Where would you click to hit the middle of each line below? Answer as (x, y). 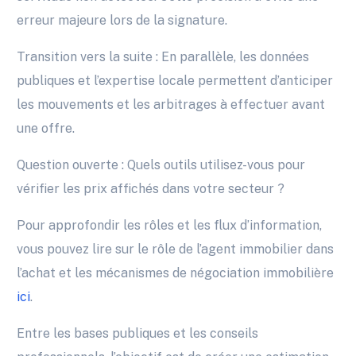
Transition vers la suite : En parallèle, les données (163, 57)
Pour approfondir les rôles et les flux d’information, (170, 226)
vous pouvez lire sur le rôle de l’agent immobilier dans (176, 250)
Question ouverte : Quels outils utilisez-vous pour (161, 165)
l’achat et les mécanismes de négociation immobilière (176, 273)
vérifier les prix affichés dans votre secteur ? (151, 189)
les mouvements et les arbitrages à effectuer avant (171, 105)
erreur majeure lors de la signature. (122, 21)
